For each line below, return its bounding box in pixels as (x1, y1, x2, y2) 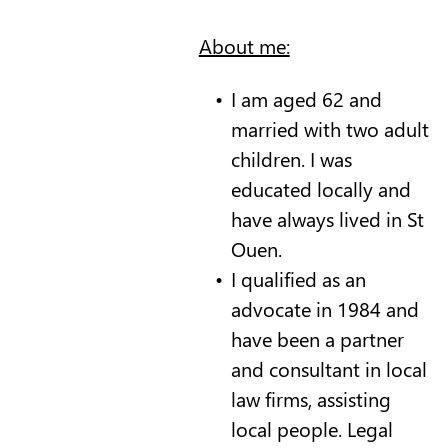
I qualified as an (230, 264, 366, 292)
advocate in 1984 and (230, 294, 419, 322)
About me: (198, 31, 290, 59)
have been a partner (230, 324, 404, 352)
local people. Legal (230, 414, 393, 442)
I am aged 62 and (230, 84, 382, 112)
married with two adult (230, 114, 429, 142)
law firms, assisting (230, 384, 391, 412)
